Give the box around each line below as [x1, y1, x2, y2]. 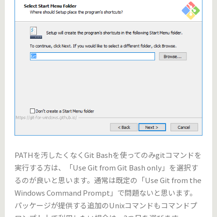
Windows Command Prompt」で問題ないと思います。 [15, 187, 197, 198]
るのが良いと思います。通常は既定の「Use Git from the [15, 174, 201, 185]
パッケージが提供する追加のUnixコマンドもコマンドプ [15, 200, 197, 210]
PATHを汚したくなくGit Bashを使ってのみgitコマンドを [15, 149, 201, 160]
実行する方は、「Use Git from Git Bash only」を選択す [15, 162, 198, 172]
